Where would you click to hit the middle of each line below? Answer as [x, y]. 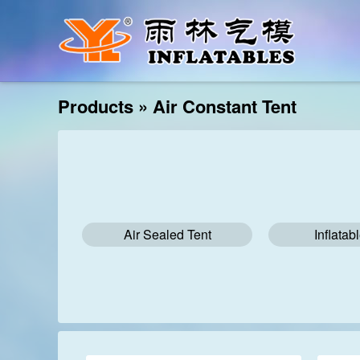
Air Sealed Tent [167, 234]
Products [96, 106]
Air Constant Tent [225, 106]
